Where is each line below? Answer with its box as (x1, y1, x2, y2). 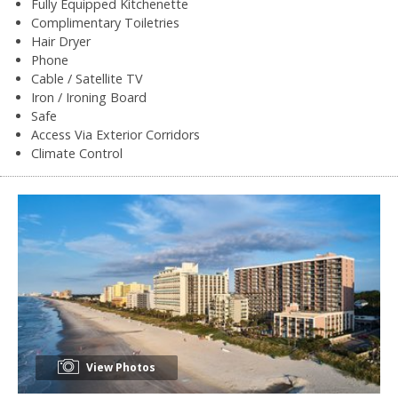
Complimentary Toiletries (31, 13, 179, 31)
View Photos (84, 359, 155, 375)
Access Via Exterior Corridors (31, 125, 200, 143)
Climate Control (31, 144, 123, 162)
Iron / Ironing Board (31, 88, 147, 106)
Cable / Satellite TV (31, 69, 143, 87)
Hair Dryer (31, 32, 91, 50)
